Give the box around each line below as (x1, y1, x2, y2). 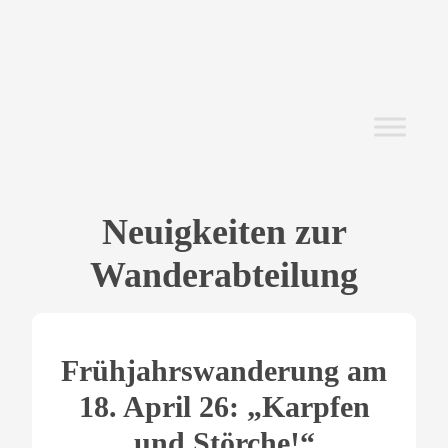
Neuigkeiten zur (101, 212, 347, 253)
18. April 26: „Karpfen (78, 390, 370, 424)
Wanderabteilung (90, 255, 358, 296)
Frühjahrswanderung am (61, 354, 387, 388)
